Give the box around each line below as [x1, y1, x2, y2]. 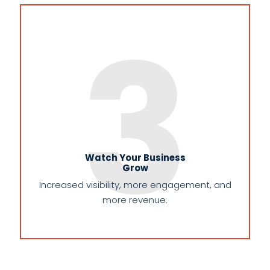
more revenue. [102, 193, 168, 207]
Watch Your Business [84, 151, 186, 165]
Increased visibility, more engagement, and [39, 178, 231, 192]
